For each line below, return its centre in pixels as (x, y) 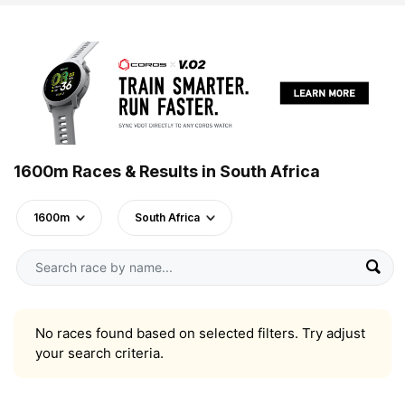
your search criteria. (99, 353)
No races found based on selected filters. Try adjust (200, 333)
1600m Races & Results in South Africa (167, 171)
